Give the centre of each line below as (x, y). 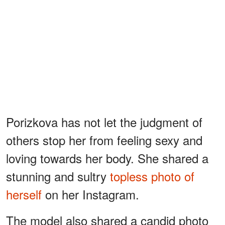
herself (24, 194)
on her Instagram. (90, 194)
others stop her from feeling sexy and (104, 140)
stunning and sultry (58, 176)
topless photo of (152, 176)
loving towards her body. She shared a (107, 158)
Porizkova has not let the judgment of (104, 122)
